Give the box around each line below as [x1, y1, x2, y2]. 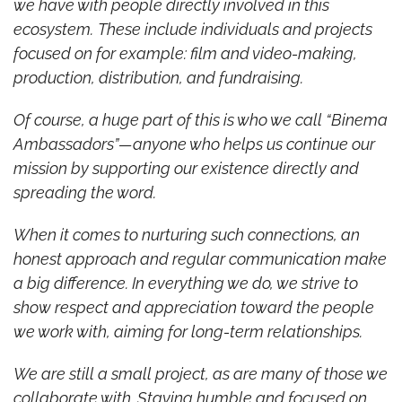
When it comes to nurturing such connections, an [13, 224, 360, 244]
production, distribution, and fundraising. [13, 67, 303, 87]
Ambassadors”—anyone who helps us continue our [13, 134, 375, 153]
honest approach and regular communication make [13, 249, 387, 268]
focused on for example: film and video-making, [13, 43, 357, 63]
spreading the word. [13, 182, 156, 202]
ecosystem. [13, 19, 93, 39]
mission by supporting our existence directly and [13, 158, 359, 178]
